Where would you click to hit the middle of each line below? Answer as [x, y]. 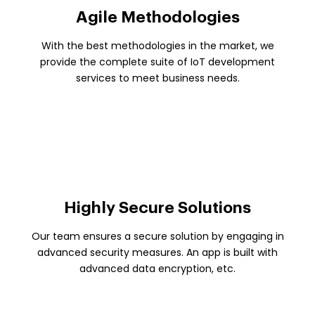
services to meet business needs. [157, 78]
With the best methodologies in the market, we [157, 45]
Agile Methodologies [157, 17]
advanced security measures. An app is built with [157, 252]
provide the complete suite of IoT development [157, 62]
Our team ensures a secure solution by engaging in [157, 236]
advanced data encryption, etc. [157, 268]
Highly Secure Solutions [157, 207]
